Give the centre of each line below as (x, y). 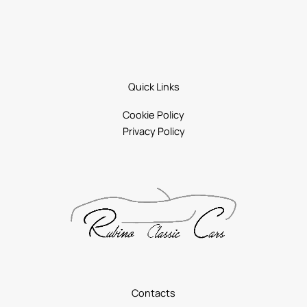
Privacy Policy (153, 131)
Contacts (153, 292)
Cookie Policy (153, 115)
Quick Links (153, 87)
